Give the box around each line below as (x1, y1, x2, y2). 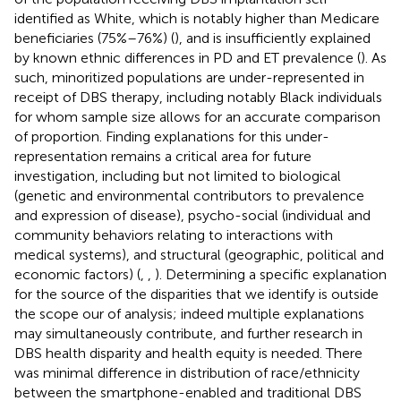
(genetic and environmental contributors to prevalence (14, 186, 364, 204)
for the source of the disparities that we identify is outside (14, 285, 379, 303)
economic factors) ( (14, 265, 141, 283)
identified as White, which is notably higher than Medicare (14, 9, 380, 27)
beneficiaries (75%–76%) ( (14, 29, 175, 47)
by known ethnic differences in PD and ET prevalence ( (14, 48, 361, 66)
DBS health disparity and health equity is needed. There (14, 344, 363, 362)
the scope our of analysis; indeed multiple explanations (14, 304, 364, 322)
